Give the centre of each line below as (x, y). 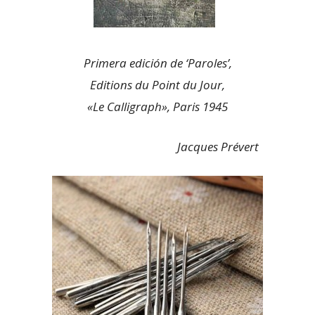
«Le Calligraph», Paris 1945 (157, 107)
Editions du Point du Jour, (157, 85)
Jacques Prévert (157, 147)
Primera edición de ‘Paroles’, (157, 63)
